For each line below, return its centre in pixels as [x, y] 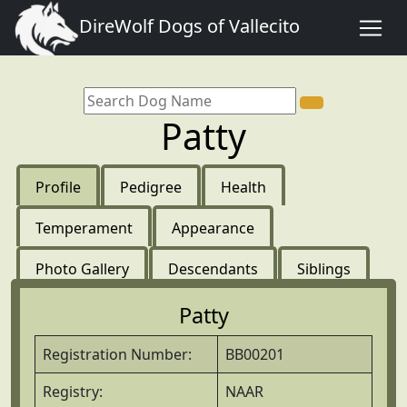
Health [243, 187]
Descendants [213, 269]
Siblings [324, 269]
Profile [58, 187]
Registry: [73, 392]
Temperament [84, 228]
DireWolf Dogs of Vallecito [190, 25]
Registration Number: [117, 354]
